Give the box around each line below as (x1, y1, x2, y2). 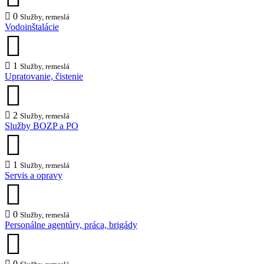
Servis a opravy (5, 170, 62, 181)
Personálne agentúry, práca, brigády (5, 220, 137, 230)
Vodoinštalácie (5, 22, 59, 32)
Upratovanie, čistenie (5, 71, 83, 82)
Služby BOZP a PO (5, 121, 78, 131)
